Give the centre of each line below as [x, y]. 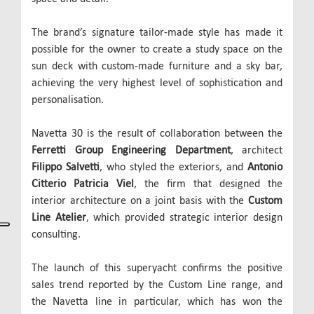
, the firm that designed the [208, 184]
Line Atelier [59, 217]
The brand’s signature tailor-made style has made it [157, 32]
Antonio [265, 167]
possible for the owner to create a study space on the [157, 49]
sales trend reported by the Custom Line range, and [157, 285]
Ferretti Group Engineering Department [131, 150]
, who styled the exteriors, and [173, 167]
